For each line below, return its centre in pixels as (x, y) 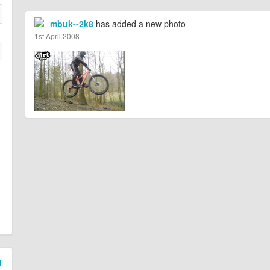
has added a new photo (139, 24)
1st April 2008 (57, 36)
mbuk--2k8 (71, 24)
